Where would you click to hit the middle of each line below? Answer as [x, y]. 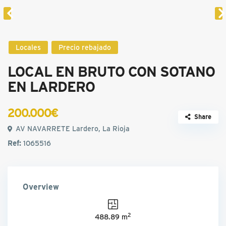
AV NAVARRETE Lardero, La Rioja [72, 129]
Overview [41, 187]
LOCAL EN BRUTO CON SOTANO [111, 71]
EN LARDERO [51, 86]
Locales [29, 47]
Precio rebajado [85, 47]
